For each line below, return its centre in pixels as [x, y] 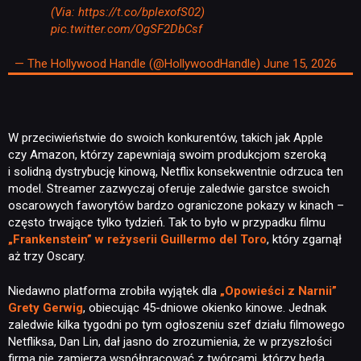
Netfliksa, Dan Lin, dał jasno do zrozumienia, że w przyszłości [170, 342]
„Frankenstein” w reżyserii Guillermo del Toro [137, 239]
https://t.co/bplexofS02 [139, 12]
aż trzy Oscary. [47, 256]
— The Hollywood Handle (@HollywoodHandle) [139, 64]
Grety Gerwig [46, 308]
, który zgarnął [304, 239]
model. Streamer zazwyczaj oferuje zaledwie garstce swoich [169, 188]
